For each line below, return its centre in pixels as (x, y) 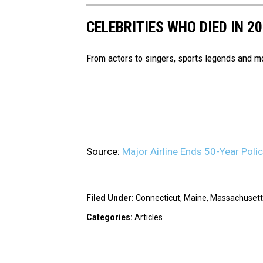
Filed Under (109, 198)
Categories (108, 218)
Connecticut (158, 198)
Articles (149, 218)
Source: (104, 152)
